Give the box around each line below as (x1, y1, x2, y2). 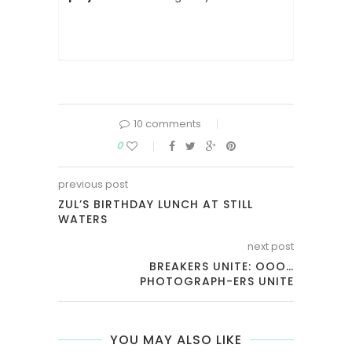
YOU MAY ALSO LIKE (110, 331, 242, 349)
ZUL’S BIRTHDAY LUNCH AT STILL (58, 196, 253, 212)
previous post (58, 177, 128, 192)
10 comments (133, 116, 201, 131)
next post (247, 239, 294, 254)
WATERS (58, 211, 108, 227)
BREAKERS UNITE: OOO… (149, 258, 294, 274)
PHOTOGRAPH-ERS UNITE (140, 273, 294, 289)
